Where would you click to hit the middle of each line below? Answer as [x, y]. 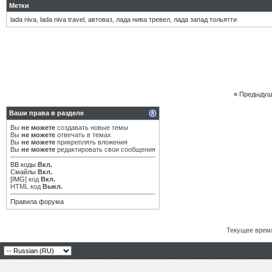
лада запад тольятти [205, 19]
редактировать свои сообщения [105, 149]
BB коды [23, 165]
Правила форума [37, 202]
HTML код [26, 186]
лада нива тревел [143, 19]
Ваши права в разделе [46, 113]
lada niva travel [62, 19]
